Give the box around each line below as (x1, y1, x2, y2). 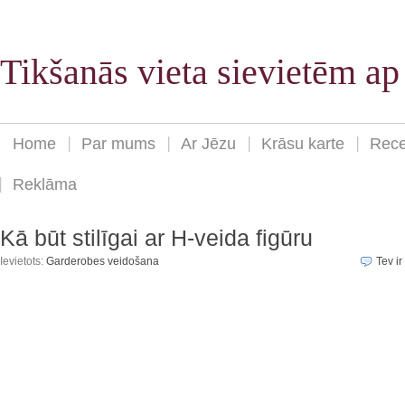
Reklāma (13, 175, 77, 194)
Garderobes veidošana (46, 255, 159, 268)
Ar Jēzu (181, 135, 236, 154)
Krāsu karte (261, 135, 344, 154)
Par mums (81, 135, 155, 154)
